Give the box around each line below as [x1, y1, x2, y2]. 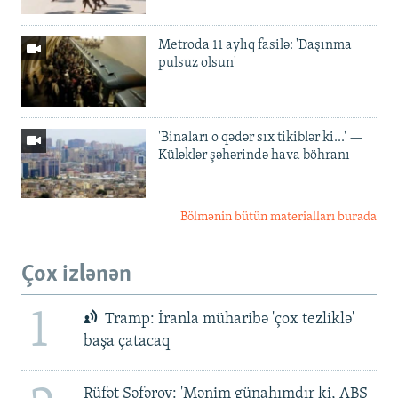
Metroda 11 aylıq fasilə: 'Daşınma [158, 37, 352, 52]
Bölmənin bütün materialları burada [180, 211, 377, 225]
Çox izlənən [21, 263, 131, 288]
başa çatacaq [83, 333, 170, 351]
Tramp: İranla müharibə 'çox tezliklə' [101, 311, 355, 329]
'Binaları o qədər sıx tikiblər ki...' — [158, 130, 363, 145]
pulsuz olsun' [158, 55, 236, 70]
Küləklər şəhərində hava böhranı [158, 147, 350, 163]
